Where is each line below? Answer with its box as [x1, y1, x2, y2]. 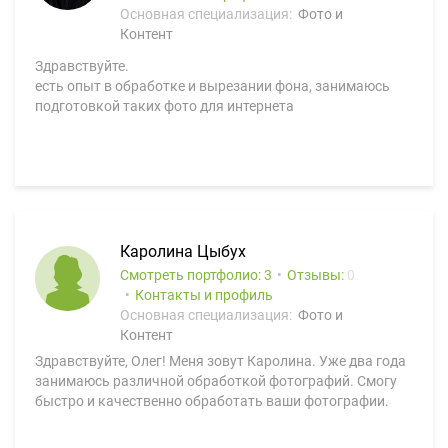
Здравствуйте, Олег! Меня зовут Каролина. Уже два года [35, 353, 406, 369]
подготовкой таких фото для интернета [35, 98, 294, 114]
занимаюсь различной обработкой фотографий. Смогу [35, 373, 397, 389]
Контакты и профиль [135, 287, 273, 303]
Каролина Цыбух [120, 242, 246, 261]
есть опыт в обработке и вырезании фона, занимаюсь [35, 78, 390, 94]
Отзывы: [287, 267, 347, 283]
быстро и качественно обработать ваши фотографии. [35, 393, 389, 409]
